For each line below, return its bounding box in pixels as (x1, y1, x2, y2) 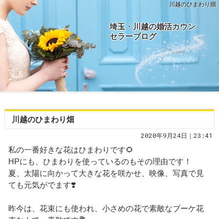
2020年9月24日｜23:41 (141, 131, 213, 139)
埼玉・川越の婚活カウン (109, 22, 196, 31)
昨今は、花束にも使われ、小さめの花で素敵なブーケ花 (8, 204, 204, 213)
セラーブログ (109, 32, 156, 41)
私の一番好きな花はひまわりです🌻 (8, 145, 133, 154)
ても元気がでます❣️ (8, 180, 76, 189)
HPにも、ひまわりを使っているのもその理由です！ (8, 157, 192, 166)
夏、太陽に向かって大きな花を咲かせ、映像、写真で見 (8, 169, 204, 177)
